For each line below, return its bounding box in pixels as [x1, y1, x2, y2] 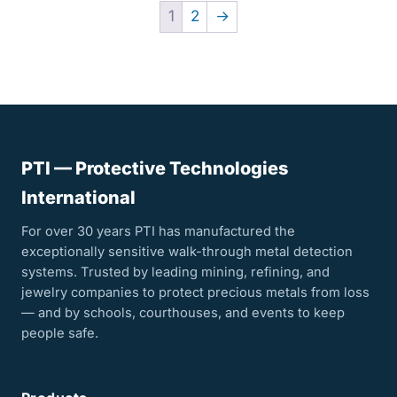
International [21, 186, 136, 208]
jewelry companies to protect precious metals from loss [21, 284, 370, 300]
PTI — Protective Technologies [21, 157, 288, 179]
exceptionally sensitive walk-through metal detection [21, 243, 353, 260]
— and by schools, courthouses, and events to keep [21, 304, 345, 321]
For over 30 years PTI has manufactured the [21, 222, 295, 239]
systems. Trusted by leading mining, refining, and [21, 263, 330, 280]
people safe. [21, 324, 98, 341]
